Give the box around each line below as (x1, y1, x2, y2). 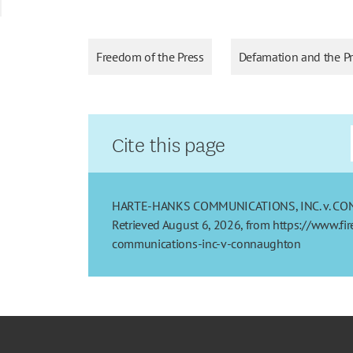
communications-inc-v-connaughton (112, 235, 301, 251)
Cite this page (112, 128, 226, 158)
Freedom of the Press (96, 48, 204, 65)
